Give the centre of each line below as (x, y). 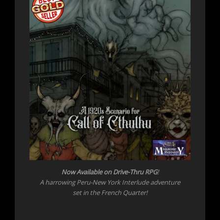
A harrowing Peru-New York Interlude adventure (110, 182)
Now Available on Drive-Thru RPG (109, 172)
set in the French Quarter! (110, 193)
